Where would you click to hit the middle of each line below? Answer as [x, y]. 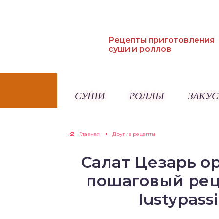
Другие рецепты [134, 134]
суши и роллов [140, 49]
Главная [89, 134]
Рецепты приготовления [162, 40]
